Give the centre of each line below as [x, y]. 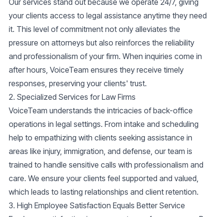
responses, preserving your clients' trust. [78, 84]
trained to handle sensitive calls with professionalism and [106, 165]
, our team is [171, 151]
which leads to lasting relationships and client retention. [104, 192]
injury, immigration [73, 151]
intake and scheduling [161, 124]
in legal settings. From [85, 124]
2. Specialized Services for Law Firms [72, 97]
